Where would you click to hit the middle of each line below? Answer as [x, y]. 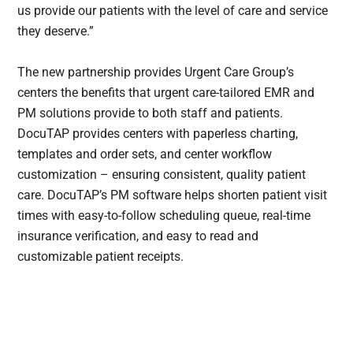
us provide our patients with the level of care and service [173, 11]
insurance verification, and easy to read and [138, 236]
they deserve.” [56, 32]
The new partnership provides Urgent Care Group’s [156, 72]
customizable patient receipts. [101, 257]
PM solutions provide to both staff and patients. [150, 113]
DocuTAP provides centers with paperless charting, [158, 134]
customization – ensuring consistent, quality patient [162, 175]
